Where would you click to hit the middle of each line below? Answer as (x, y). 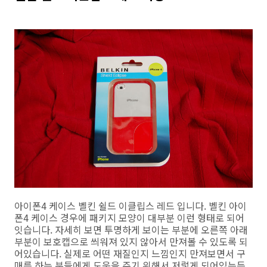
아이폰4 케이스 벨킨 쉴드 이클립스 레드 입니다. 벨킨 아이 (131, 205)
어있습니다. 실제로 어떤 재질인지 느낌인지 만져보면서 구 (130, 253)
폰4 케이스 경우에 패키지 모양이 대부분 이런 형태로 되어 (129, 217)
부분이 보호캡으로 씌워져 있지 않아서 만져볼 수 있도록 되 (131, 241)
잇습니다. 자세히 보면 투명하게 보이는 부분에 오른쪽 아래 (131, 229)
